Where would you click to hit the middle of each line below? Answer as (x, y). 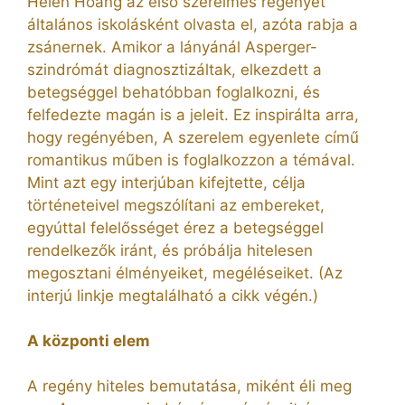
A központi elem (89, 340)
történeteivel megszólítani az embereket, (176, 205)
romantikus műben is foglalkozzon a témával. (191, 160)
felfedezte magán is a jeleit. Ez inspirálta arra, (193, 114)
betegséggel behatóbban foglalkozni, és (174, 92)
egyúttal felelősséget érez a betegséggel (175, 227)
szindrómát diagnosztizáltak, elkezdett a (174, 69)
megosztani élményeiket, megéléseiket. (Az (185, 273)
